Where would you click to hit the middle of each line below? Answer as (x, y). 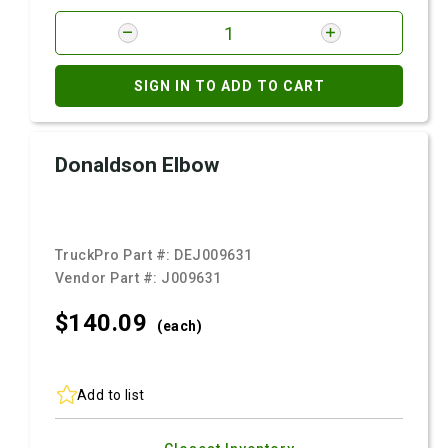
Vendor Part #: (108, 278)
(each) (180, 326)
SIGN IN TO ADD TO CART (229, 86)
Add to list (111, 394)
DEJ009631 (213, 255)
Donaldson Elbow (137, 165)
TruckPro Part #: (115, 255)
